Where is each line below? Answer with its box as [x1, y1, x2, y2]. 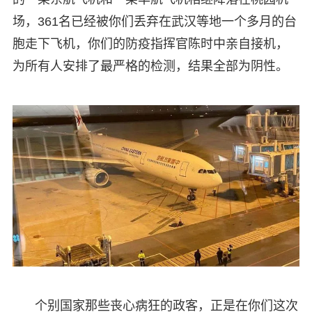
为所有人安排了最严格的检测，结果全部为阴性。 [12, 59, 288, 74]
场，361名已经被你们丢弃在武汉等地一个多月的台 [12, 15, 297, 29]
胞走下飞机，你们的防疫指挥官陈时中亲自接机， [12, 37, 288, 52]
